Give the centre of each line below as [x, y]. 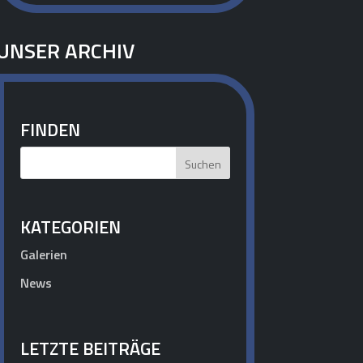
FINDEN [50, 130]
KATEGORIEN [70, 227]
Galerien [43, 255]
